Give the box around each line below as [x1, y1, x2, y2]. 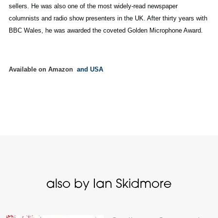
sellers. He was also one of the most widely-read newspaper [8, 2, 178, 10]
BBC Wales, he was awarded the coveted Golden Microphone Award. [8, 27, 205, 35]
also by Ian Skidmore [46, 178, 172, 192]
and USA [74, 66, 103, 73]
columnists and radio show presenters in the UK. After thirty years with [8, 15, 207, 22]
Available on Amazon [8, 66, 75, 73]
